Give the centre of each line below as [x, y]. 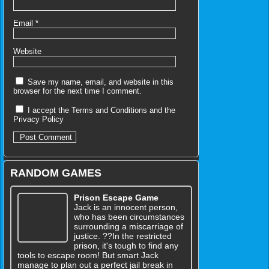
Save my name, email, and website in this [101, 82]
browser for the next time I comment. [77, 91]
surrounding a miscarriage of [128, 226]
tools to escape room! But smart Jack [88, 255]
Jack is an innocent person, [125, 207]
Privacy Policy [38, 119]
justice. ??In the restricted [122, 236]
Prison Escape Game [116, 197]
